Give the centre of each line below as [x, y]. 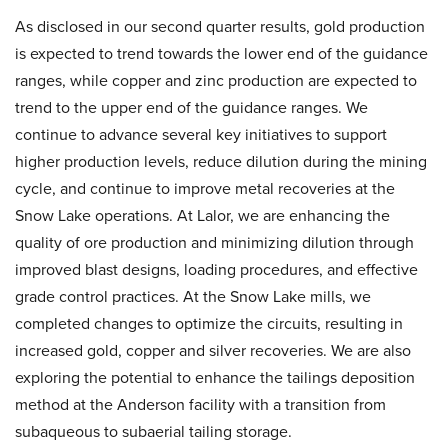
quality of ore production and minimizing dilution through [214, 242]
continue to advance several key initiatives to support [201, 134]
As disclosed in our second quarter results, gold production [220, 26]
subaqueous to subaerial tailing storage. [153, 431]
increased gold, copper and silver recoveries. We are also [213, 350]
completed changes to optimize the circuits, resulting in [209, 323]
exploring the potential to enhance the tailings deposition [215, 377]
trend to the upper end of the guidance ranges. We [191, 107]
